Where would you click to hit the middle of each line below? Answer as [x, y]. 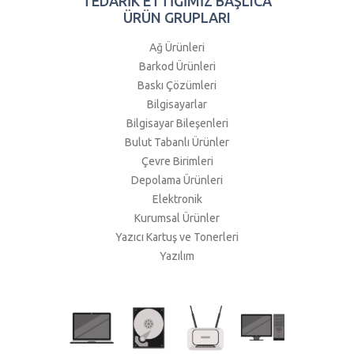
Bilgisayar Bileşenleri [177, 124]
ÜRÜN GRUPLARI [177, 18]
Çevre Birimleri [177, 162]
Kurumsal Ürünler [177, 218]
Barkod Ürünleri [177, 67]
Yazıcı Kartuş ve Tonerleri [177, 237]
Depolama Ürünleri [177, 181]
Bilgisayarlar [177, 105]
